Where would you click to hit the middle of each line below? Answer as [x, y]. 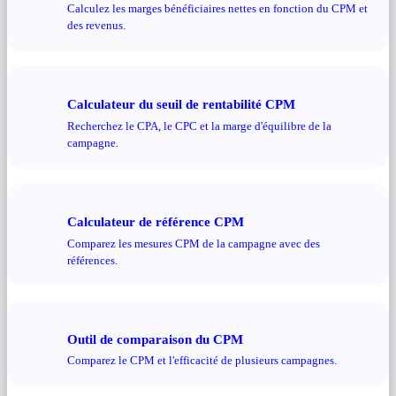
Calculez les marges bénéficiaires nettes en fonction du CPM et [217, 9]
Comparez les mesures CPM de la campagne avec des [194, 243]
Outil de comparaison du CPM [155, 339]
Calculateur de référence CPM [156, 221]
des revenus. [96, 26]
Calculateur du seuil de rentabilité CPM [181, 104]
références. [92, 260]
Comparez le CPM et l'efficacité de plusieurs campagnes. [202, 361]
